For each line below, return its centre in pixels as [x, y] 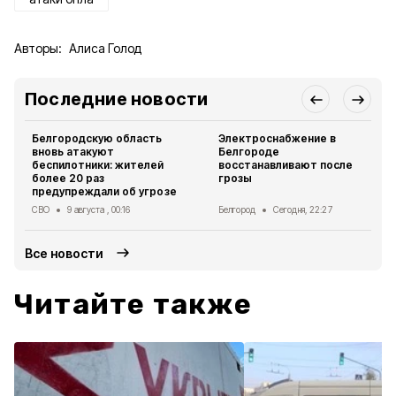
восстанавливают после [286, 165]
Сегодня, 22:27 [302, 209]
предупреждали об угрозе [104, 191]
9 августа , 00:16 [99, 209]
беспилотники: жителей [98, 165]
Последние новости [117, 99]
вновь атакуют [73, 152]
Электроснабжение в [278, 138]
